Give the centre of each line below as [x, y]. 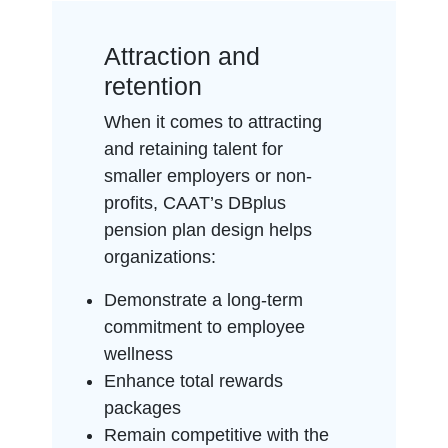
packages [143, 408]
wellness [139, 354]
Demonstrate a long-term [204, 300]
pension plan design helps [208, 230]
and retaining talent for [194, 149]
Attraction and [182, 56]
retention [153, 86]
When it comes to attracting [213, 122]
